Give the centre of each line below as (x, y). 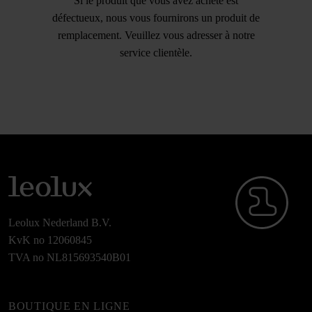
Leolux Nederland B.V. (60, 223)
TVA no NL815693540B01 (70, 257)
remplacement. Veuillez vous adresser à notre (156, 35)
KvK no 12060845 (50, 240)
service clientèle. (156, 53)
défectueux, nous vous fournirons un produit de (156, 18)
